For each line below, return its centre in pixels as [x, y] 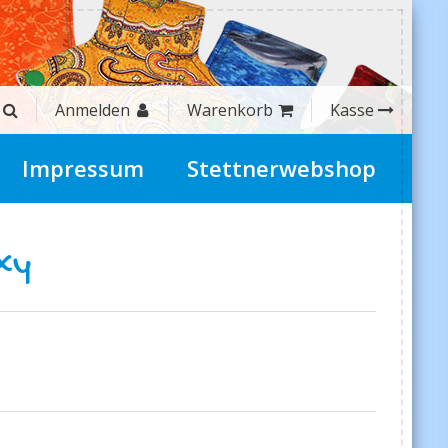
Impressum [83, 168]
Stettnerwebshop [281, 168]
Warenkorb [230, 110]
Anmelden [92, 110]
